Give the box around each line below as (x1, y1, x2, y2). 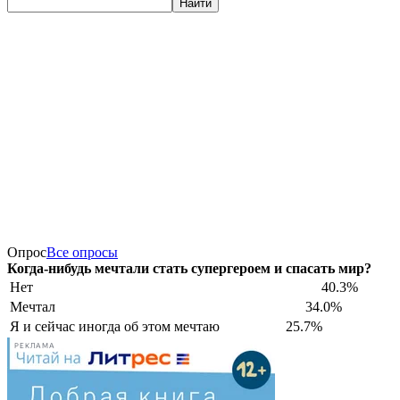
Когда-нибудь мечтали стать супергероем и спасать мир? (7, 260, 371, 276)
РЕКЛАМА (14, 342, 55, 351)
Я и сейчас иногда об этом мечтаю (10, 318, 220, 334)
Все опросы (46, 244, 118, 260)
